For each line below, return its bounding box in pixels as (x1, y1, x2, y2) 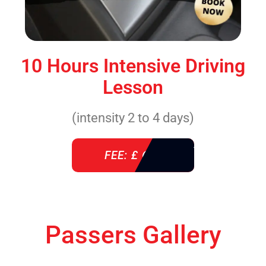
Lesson (103, 75, 163, 99)
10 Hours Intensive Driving (21, 54, 245, 77)
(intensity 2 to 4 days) (72, 110, 194, 125)
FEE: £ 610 (104, 148, 161, 162)
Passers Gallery (45, 220, 221, 249)
